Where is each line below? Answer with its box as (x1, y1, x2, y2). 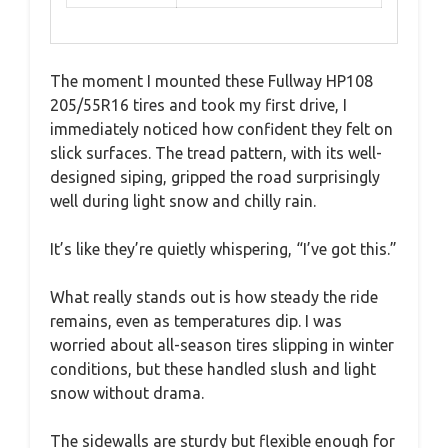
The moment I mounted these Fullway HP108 (50, 71, 373, 90)
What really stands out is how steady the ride (50, 287, 378, 306)
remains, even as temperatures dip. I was (50, 311, 342, 330)
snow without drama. (50, 383, 204, 402)
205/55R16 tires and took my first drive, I (50, 95, 347, 114)
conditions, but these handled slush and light (50, 359, 376, 378)
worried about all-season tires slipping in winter (50, 335, 394, 354)
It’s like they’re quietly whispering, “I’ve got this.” (50, 239, 397, 258)
